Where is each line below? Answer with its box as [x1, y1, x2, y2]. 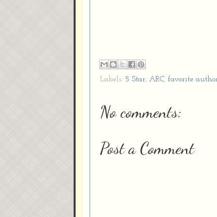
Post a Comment [100, 139, 194, 159]
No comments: [100, 102, 182, 123]
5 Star [125, 76, 145, 84]
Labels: [100, 76, 125, 84]
